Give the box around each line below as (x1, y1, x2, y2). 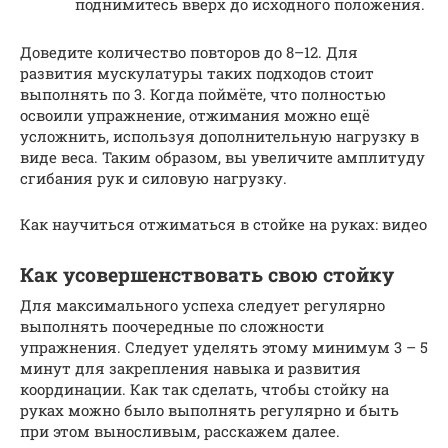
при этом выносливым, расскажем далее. (20, 420, 340, 441)
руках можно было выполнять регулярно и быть (20, 399, 399, 420)
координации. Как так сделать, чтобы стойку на (20, 378, 389, 399)
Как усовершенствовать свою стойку (20, 261, 394, 287)
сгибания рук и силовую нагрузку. (20, 167, 287, 188)
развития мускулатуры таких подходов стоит (20, 62, 374, 83)
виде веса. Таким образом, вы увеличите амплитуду (20, 146, 425, 167)
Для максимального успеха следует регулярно (20, 294, 385, 315)
